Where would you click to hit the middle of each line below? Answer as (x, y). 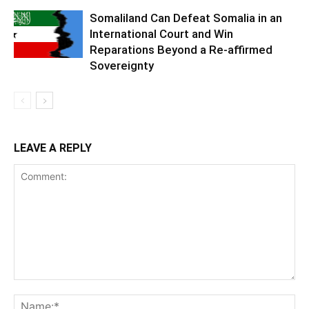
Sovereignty (122, 66)
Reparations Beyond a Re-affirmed (181, 50)
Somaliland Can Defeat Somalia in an (186, 18)
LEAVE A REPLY (53, 148)
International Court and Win (161, 34)
